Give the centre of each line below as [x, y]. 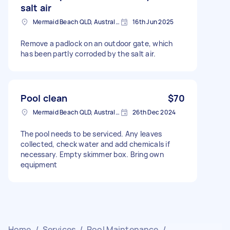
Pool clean [44, 98]
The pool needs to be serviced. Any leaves [91, 133]
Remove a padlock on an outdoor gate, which [97, 43]
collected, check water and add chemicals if [95, 144]
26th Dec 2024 [154, 112]
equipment [39, 164]
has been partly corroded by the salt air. [88, 53]
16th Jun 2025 [153, 22]
